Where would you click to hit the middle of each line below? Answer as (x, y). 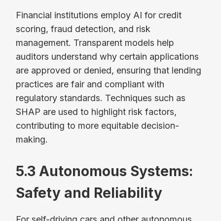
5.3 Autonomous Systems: (104, 171)
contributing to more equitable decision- (97, 125)
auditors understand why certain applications (107, 56)
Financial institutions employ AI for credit (99, 15)
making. (32, 139)
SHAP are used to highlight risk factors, (96, 111)
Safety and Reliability (89, 193)
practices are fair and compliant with (90, 84)
